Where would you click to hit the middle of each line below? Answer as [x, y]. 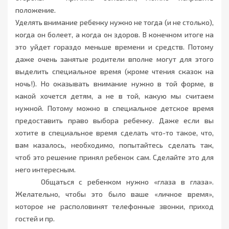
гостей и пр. [35, 219]
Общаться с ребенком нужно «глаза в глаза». [114, 182]
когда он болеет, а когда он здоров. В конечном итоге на [114, 35]
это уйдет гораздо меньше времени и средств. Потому [114, 47]
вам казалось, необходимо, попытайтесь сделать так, [114, 145]
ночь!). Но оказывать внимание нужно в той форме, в [114, 84]
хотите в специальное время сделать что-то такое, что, [114, 133]
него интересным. [45, 170]
